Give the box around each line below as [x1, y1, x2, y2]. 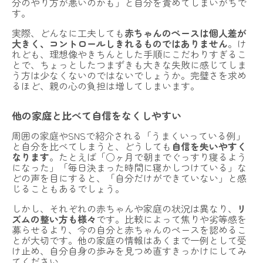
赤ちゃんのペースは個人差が [124, 26, 247, 41]
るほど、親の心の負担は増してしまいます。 [12, 79, 200, 93]
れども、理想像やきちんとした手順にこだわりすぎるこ [12, 47, 247, 62]
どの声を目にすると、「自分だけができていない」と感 [12, 171, 247, 186]
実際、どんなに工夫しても [12, 26, 124, 41]
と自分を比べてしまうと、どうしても [12, 139, 171, 154]
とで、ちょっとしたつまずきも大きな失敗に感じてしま [12, 58, 247, 72]
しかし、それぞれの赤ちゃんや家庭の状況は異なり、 [12, 201, 237, 216]
